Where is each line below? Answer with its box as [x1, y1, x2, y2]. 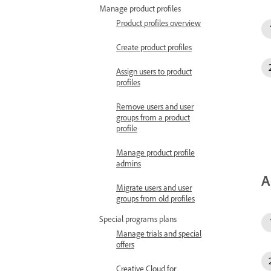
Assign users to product [116, 66, 192, 76]
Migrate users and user [116, 182, 192, 192]
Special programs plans [99, 214, 177, 224]
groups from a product [116, 112, 190, 122]
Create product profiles [116, 42, 192, 52]
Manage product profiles [99, 3, 181, 13]
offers [116, 239, 134, 249]
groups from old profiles [116, 193, 195, 203]
